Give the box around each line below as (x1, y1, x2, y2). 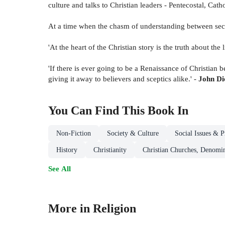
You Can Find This (48, 103, 148, 117)
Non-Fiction (56, 129, 91, 137)
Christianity (93, 146, 127, 154)
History (56, 146, 77, 154)
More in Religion (48, 202, 136, 215)
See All (48, 164, 71, 173)
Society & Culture (107, 129, 159, 137)
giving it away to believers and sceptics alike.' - (48, 74, 196, 83)
